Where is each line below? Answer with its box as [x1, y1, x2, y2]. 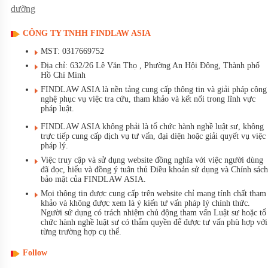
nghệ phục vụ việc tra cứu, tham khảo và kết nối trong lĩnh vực [41, 95, 255, 104]
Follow [23, 248, 47, 257]
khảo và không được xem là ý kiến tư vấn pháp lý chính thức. [41, 199, 250, 208]
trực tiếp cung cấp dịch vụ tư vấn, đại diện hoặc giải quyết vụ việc [41, 132, 266, 141]
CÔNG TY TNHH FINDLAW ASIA [23, 29, 151, 38]
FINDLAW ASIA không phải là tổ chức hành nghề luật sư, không [41, 122, 264, 132]
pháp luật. [41, 104, 74, 114]
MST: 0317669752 [41, 47, 104, 56]
